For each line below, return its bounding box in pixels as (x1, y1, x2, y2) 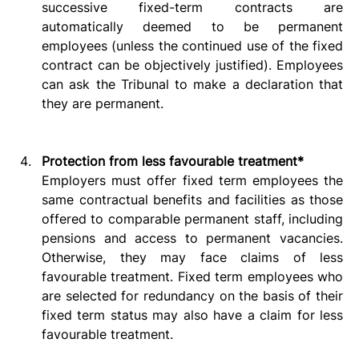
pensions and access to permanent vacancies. (42, 229, 343, 246)
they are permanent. (42, 95, 175, 111)
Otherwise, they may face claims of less (42, 248, 343, 265)
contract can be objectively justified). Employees (42, 56, 343, 73)
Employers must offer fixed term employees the (42, 171, 343, 188)
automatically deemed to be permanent (42, 18, 343, 34)
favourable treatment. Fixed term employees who (42, 268, 343, 284)
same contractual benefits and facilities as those (42, 191, 343, 208)
